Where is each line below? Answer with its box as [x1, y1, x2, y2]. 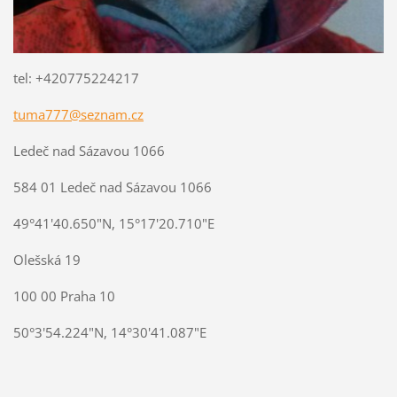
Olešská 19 [12, 250, 81, 269]
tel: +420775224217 [12, 68, 139, 87]
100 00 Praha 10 [12, 286, 115, 305]
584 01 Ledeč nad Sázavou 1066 [12, 177, 212, 196]
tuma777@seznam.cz [12, 105, 144, 123]
